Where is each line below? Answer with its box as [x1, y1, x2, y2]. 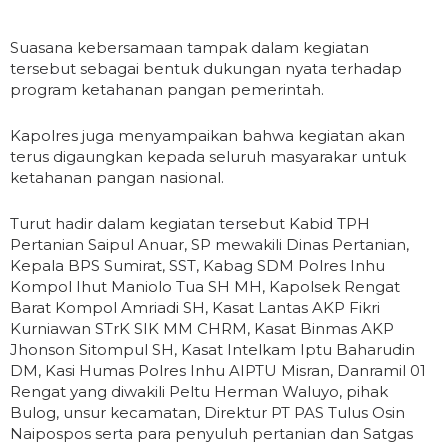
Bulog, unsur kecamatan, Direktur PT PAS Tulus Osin [10, 402, 405, 422]
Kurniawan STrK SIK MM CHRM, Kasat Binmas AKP [10, 318, 394, 338]
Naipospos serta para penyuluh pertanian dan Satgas [10, 423, 413, 443]
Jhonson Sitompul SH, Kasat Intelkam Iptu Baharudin [10, 339, 415, 359]
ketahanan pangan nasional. [10, 167, 224, 187]
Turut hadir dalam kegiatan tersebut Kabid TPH [10, 213, 370, 233]
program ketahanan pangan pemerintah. [10, 79, 324, 99]
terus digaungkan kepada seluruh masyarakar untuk [10, 146, 406, 166]
